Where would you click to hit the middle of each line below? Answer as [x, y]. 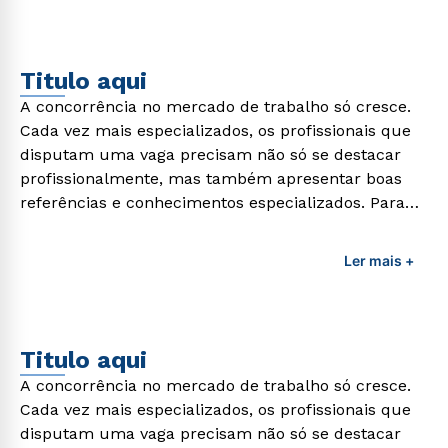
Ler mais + [379, 260]
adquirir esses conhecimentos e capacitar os [192, 226]
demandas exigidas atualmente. [143, 298]
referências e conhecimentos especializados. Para [212, 202]
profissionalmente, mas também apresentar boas [211, 178]
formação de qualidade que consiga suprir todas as [219, 274]
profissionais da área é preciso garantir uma [190, 250]
